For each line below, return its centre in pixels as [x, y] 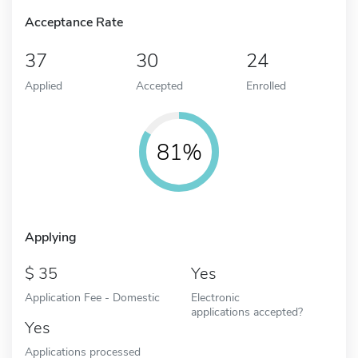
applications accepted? [247, 311]
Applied [44, 85]
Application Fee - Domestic [92, 297]
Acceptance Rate [74, 22]
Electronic [215, 297]
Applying [51, 237]
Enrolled [267, 85]
